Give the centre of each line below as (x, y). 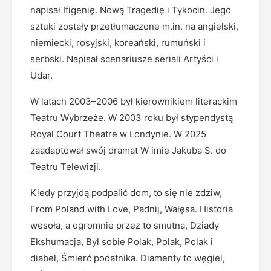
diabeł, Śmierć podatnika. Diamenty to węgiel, (128, 258)
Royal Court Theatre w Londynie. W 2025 (118, 134)
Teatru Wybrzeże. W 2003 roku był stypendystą (132, 118)
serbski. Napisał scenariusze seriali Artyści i (124, 59)
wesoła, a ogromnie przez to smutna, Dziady (125, 225)
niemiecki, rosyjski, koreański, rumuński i (118, 43)
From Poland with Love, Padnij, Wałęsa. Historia (132, 209)
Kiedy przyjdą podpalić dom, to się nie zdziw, (126, 193)
